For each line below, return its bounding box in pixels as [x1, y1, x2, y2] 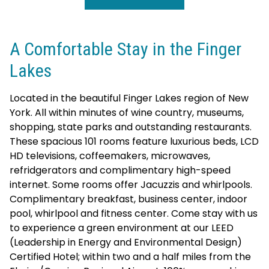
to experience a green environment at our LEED [10, 221, 234, 235]
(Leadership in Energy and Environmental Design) [10, 235, 242, 249]
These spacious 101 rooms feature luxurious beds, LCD [10, 134, 259, 148]
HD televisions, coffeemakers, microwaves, [10, 149, 210, 163]
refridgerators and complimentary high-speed [10, 163, 231, 177]
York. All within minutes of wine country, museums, [10, 106, 244, 119]
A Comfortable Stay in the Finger [10, 38, 241, 59]
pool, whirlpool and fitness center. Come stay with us [10, 207, 258, 220]
